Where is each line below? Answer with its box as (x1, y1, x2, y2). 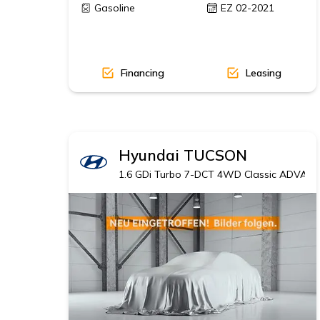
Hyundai (119, 145, 179, 164)
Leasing (245, 66, 281, 79)
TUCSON (184, 145, 247, 164)
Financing (120, 66, 164, 79)
